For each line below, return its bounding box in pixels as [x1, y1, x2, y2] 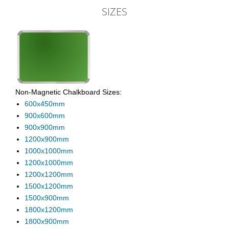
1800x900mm [25, 217, 69, 226]
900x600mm [25, 111, 65, 120]
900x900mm [25, 123, 65, 132]
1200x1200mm [25, 170, 73, 179]
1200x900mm [25, 135, 69, 144]
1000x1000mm [25, 147, 73, 155]
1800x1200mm [25, 205, 73, 214]
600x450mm [25, 100, 65, 108]
